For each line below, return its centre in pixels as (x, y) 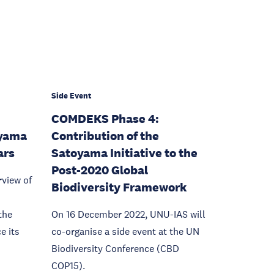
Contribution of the (105, 136)
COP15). (68, 265)
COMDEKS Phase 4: (105, 119)
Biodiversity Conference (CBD (115, 248)
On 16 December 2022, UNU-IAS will (128, 214)
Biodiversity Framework (119, 187)
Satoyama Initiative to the (124, 153)
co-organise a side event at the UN (125, 231)
